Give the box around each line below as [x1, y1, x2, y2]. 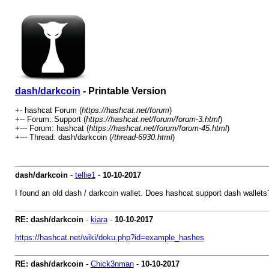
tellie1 [74, 171, 95, 180]
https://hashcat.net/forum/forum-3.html [85, 115, 220, 124]
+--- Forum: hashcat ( [14, 124, 89, 133]
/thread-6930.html [111, 133, 172, 142]
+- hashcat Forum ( [14, 106, 82, 115]
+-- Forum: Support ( [14, 115, 86, 124]
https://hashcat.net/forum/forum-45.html [88, 124, 227, 133]
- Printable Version [80, 86, 166, 96]
